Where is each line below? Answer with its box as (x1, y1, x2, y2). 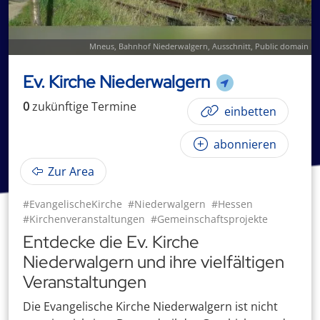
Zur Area (45, 164, 94, 179)
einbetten (221, 104, 276, 119)
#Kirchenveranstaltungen (23, 212, 145, 226)
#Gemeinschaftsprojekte (151, 212, 268, 226)
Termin (89, 99, 130, 114)
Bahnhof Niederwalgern (119, 41, 208, 51)
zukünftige (32, 99, 89, 114)
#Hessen (211, 197, 253, 211)
